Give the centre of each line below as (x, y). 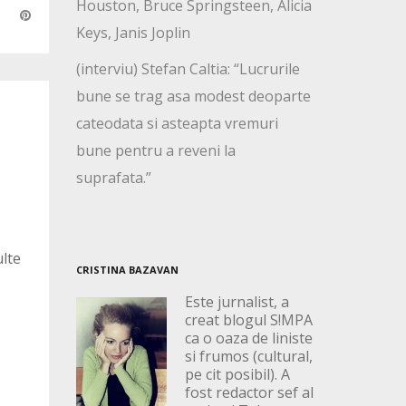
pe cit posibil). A (237, 375)
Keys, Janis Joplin (133, 33)
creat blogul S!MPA (248, 320)
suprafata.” (113, 178)
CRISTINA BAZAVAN (127, 270)
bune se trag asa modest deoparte (193, 97)
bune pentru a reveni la (155, 151)
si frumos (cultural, (248, 357)
